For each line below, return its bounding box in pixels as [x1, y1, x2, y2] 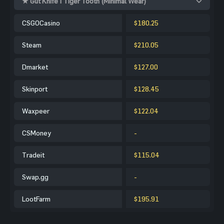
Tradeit [22, 150, 44, 159]
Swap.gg [22, 172, 48, 181]
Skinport [22, 84, 47, 93]
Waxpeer [22, 106, 49, 115]
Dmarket [22, 62, 48, 71]
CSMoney [22, 128, 51, 137]
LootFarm [22, 194, 50, 203]
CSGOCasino [22, 18, 60, 27]
